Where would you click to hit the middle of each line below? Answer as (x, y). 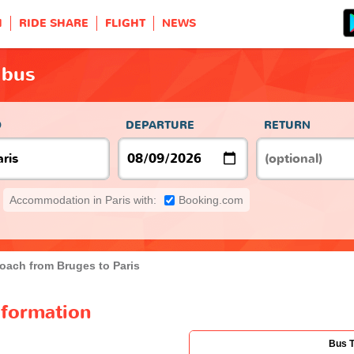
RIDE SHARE (54, 23)
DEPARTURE (160, 125)
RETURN (287, 125)
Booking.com (211, 200)
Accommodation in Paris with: (83, 200)
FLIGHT (125, 23)
